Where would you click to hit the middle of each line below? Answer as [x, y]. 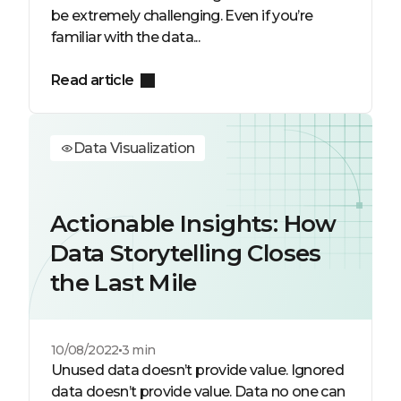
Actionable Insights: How [193, 224]
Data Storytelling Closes [186, 253]
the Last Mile [124, 283]
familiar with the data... [125, 37]
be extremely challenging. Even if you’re [182, 16]
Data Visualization [134, 148]
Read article [93, 80]
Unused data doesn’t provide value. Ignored [198, 370]
